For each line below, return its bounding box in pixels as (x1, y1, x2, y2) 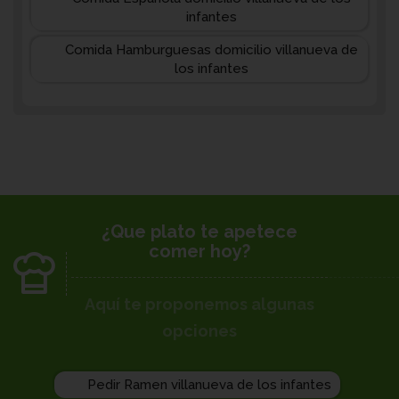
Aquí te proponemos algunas (85, 295, 314, 313)
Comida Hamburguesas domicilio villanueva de (65, 42, 358, 58)
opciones (162, 322, 237, 340)
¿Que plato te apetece (102, 221, 297, 242)
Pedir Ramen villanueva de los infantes (86, 377, 331, 393)
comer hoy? (149, 240, 250, 262)
